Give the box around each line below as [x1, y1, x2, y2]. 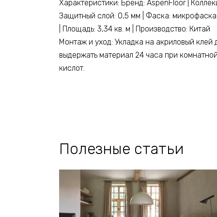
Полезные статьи [59, 140, 184, 158]
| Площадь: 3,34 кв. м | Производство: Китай [59, 24, 210, 34]
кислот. [59, 63, 85, 73]
